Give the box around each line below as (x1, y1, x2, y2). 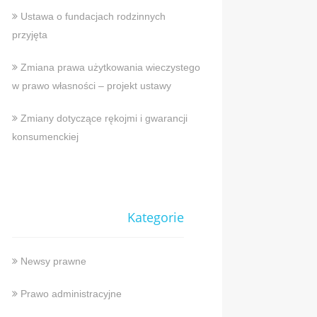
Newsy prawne (21, 255, 87, 267)
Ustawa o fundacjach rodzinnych (21, 11, 166, 23)
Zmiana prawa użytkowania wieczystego (21, 62, 201, 74)
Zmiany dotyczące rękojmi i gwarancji (21, 113, 188, 125)
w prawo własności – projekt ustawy (12, 80, 172, 92)
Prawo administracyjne (21, 288, 122, 300)
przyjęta (12, 29, 48, 41)
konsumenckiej (12, 131, 79, 143)
